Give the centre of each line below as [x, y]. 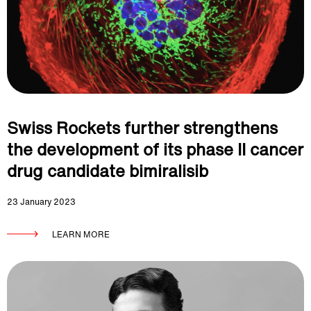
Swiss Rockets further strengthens [142, 128]
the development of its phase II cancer [155, 149]
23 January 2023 [41, 202]
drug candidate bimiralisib [108, 171]
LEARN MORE [81, 234]
